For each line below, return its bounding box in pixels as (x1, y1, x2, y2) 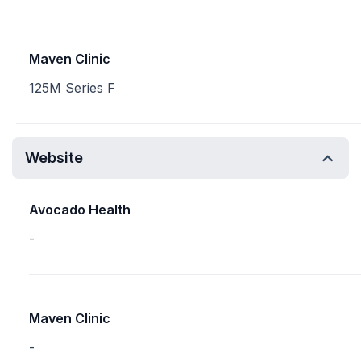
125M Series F (29, 80, 115, 96)
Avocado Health (29, 201, 131, 218)
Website (25, 149, 83, 166)
